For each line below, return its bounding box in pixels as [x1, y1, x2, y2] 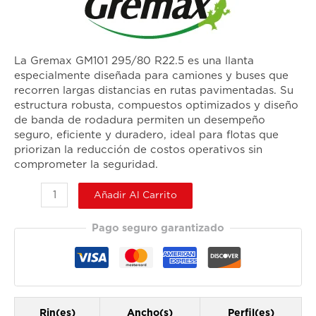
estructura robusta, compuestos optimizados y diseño [14, 100, 298, 111]
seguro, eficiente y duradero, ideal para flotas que [14, 130, 279, 141]
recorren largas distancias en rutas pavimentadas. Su [14, 85, 293, 97]
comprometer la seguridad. [14, 159, 158, 171]
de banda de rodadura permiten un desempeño [14, 115, 265, 126]
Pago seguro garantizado [92, 222, 224, 233]
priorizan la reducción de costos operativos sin [14, 145, 262, 156]
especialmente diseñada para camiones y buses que [14, 71, 288, 82]
